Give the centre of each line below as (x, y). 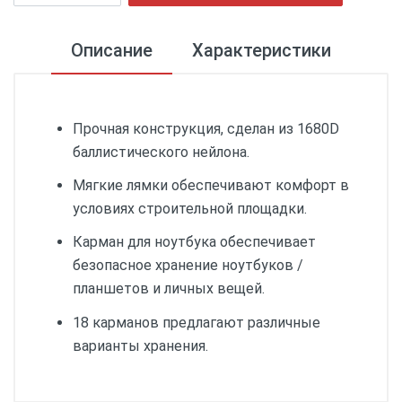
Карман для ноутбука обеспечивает (194, 242)
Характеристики (262, 50)
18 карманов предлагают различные (197, 322)
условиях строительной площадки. (190, 209)
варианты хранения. (140, 345)
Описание (112, 50)
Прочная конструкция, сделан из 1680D (206, 129)
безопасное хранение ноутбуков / (188, 266)
